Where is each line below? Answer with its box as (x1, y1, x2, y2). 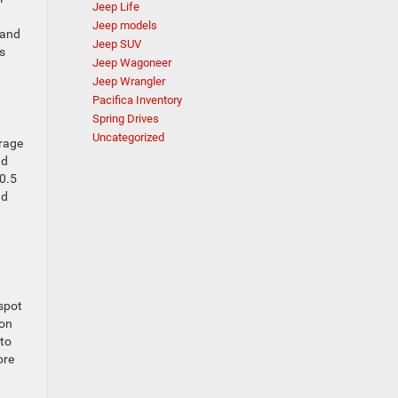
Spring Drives (92, 112, 159, 125)
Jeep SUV (92, 37, 141, 51)
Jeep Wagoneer (92, 56, 171, 69)
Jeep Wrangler (92, 75, 165, 88)
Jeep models (92, 19, 157, 32)
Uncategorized (92, 131, 164, 144)
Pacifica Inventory (92, 93, 182, 107)
